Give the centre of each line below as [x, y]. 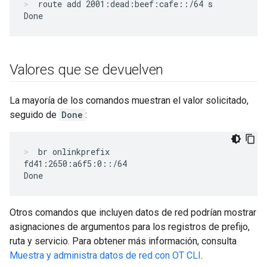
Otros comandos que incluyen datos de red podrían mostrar [133, 212]
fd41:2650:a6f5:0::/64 [75, 164]
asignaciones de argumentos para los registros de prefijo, [130, 227]
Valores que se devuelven [87, 70]
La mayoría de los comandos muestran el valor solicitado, [129, 100]
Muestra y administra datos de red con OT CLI [105, 255]
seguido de [34, 115]
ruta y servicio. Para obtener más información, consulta [123, 241]
